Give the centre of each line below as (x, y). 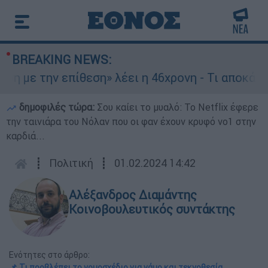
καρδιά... (25, 136)
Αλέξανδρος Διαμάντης (133, 195)
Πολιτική (71, 163)
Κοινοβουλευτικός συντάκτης (152, 209)
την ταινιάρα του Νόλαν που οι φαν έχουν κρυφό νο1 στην (131, 121)
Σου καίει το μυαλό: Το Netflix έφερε (178, 107)
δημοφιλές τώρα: (57, 107)
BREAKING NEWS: (62, 60)
